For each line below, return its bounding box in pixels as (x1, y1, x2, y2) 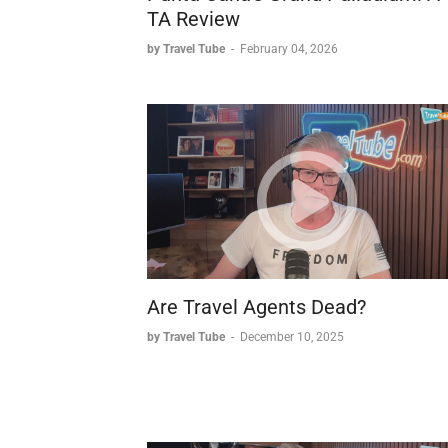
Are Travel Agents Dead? (147, 294, 366, 319)
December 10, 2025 (240, 329, 344, 344)
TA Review (147, 7, 240, 32)
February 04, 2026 (240, 42, 338, 57)
